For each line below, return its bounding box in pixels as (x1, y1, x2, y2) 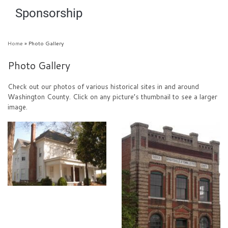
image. (8, 102, 27, 112)
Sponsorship (15, 6, 82, 20)
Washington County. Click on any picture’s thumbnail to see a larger (8, 92, 217, 102)
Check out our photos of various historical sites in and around (8, 81, 199, 92)
